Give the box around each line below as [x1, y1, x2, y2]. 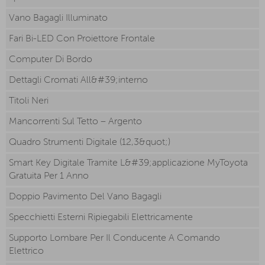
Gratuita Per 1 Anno [9, 172, 89, 182]
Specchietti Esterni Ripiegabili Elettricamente [9, 213, 193, 223]
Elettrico [9, 247, 44, 257]
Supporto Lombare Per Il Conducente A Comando [9, 234, 220, 244]
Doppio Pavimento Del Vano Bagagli [9, 192, 161, 202]
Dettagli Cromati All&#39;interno [9, 76, 148, 86]
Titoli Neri [9, 96, 49, 106]
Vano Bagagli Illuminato [9, 14, 108, 24]
